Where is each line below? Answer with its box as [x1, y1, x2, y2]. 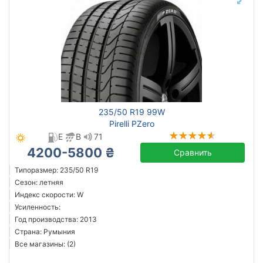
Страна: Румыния [15, 227, 75, 236]
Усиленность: [15, 203, 60, 211]
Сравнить [173, 147, 212, 157]
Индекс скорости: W [15, 190, 83, 199]
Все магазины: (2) [15, 240, 76, 248]
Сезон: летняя [15, 178, 63, 187]
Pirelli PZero [109, 119, 154, 129]
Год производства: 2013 [15, 215, 97, 224]
